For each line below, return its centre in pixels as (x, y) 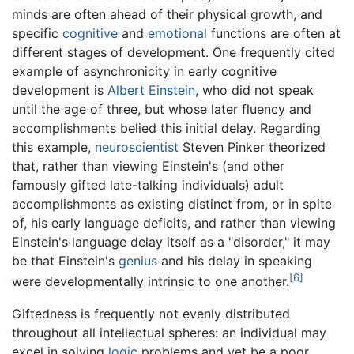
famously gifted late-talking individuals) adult (148, 185)
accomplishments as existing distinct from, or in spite (172, 204)
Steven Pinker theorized (252, 147)
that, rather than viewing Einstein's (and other (148, 166)
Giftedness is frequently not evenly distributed (151, 313)
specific (37, 34)
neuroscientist (137, 147)
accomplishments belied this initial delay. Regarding (166, 128)
